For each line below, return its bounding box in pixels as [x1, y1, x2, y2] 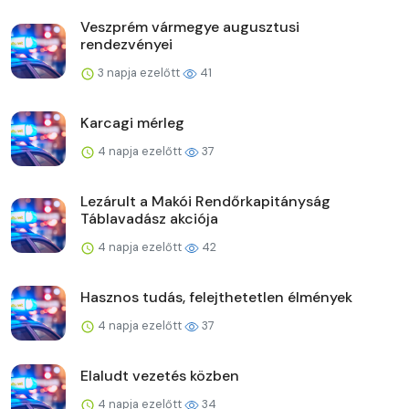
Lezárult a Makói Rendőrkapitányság [80, 191, 330, 211]
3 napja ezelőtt [95, 64, 183, 80]
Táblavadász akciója [80, 208, 218, 228]
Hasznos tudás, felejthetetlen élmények [80, 287, 352, 307]
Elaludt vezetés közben [80, 365, 239, 385]
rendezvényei [80, 34, 173, 54]
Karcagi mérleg [80, 112, 184, 132]
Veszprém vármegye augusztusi [80, 16, 299, 37]
